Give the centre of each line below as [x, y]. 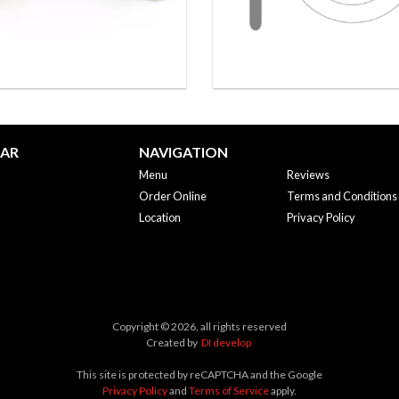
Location [159, 217]
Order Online [172, 196]
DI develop [226, 343]
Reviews [309, 175]
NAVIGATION [183, 152]
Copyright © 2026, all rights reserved [199, 327]
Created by [174, 343]
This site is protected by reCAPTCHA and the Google [199, 375]
